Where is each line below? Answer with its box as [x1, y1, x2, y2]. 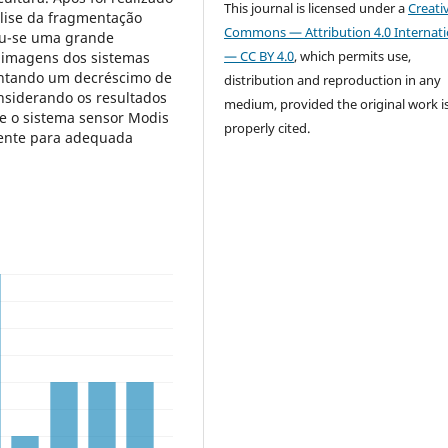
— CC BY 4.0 [224, 47, 295, 66]
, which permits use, [294, 47, 412, 66]
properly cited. [224, 119, 311, 138]
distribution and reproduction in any [224, 71, 442, 90]
